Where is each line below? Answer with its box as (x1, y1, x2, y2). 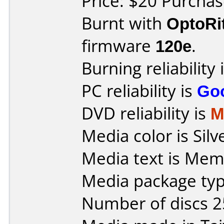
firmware (81, 34, 155, 57)
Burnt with (81, 12, 166, 34)
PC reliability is (81, 79, 197, 102)
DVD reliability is (81, 102, 210, 124)
